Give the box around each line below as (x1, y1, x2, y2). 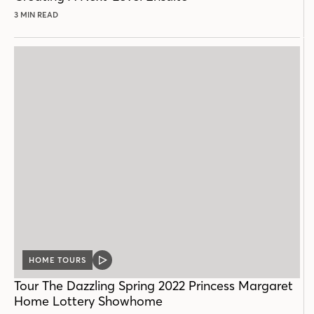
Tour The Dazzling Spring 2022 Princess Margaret (14, 278, 293, 294)
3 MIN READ (14, 10, 58, 20)
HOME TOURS (29, 255, 86, 266)
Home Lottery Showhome (14, 293, 163, 310)
